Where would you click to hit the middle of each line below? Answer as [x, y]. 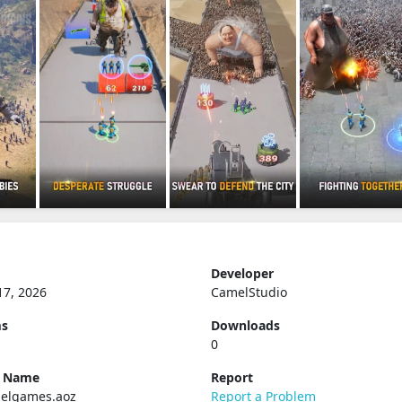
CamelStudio [249, 292]
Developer [242, 273]
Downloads [245, 325]
